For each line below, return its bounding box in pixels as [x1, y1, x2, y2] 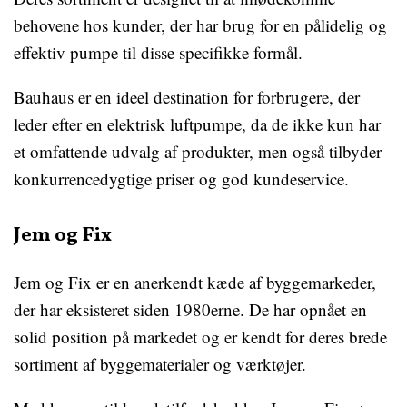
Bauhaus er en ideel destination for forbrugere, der [14, 85, 360, 108]
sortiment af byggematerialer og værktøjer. [14, 352, 306, 375]
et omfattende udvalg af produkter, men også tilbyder [14, 140, 382, 163]
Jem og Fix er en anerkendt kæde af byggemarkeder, [14, 271, 376, 293]
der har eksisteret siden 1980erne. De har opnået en [14, 298, 367, 321]
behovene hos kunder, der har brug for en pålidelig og [14, 14, 387, 36]
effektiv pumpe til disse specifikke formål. [14, 41, 303, 64]
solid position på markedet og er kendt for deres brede [14, 325, 387, 348]
